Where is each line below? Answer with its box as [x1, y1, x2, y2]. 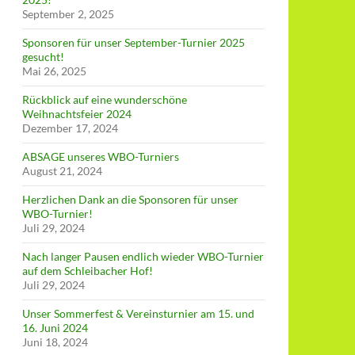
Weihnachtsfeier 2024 [22, 107, 132, 120]
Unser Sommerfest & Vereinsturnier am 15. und [22, 307, 254, 320]
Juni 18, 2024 [22, 335, 88, 349]
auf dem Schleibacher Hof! [22, 264, 153, 277]
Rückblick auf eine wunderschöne [22, 93, 187, 106]
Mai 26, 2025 [22, 64, 86, 78]
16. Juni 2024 [22, 321, 88, 334]
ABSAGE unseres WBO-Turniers [22, 150, 179, 163]
